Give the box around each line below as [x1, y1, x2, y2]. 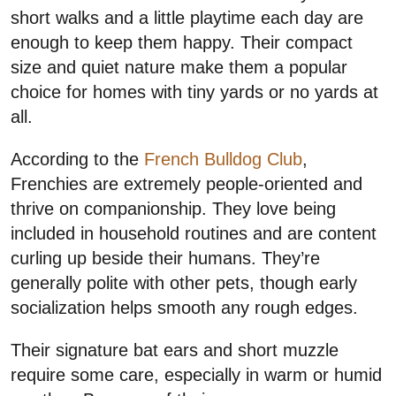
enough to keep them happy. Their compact [11, 33, 353, 53]
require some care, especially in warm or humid [11, 365, 382, 385]
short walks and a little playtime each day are [11, 8, 363, 28]
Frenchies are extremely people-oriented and [11, 174, 362, 194]
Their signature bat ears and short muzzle [11, 340, 339, 361]
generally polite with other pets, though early [11, 273, 357, 293]
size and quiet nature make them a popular [11, 57, 347, 78]
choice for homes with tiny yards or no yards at [11, 82, 378, 103]
